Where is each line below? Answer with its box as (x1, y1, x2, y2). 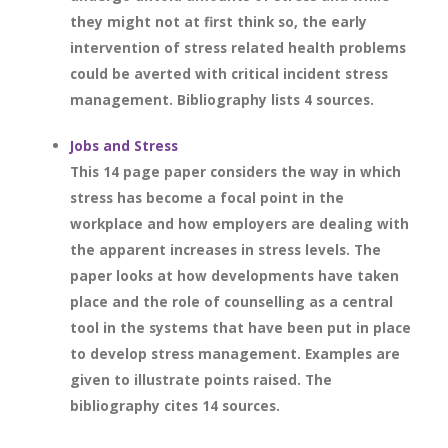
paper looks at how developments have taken (70, 266, 399, 285)
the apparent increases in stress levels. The (70, 240, 381, 259)
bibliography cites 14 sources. (70, 396, 280, 415)
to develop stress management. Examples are (70, 344, 400, 363)
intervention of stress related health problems (70, 38, 406, 57)
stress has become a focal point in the (70, 188, 344, 207)
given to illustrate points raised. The (70, 370, 332, 389)
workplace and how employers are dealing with (70, 214, 409, 233)
